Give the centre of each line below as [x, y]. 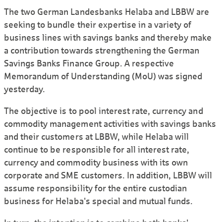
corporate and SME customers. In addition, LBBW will [108, 176]
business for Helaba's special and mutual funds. [99, 201]
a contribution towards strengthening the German [102, 51]
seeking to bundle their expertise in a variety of [98, 25]
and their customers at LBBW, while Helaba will [97, 137]
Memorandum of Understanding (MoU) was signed [103, 77]
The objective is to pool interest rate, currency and [104, 111]
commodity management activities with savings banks [110, 124]
